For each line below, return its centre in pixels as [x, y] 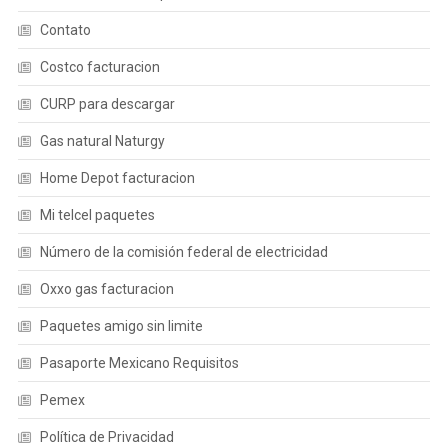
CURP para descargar [107, 104]
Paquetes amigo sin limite [121, 326]
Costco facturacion [99, 67]
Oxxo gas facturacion [106, 289]
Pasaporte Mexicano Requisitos [139, 363]
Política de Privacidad [106, 437]
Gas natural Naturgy [102, 141]
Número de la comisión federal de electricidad [183, 252]
